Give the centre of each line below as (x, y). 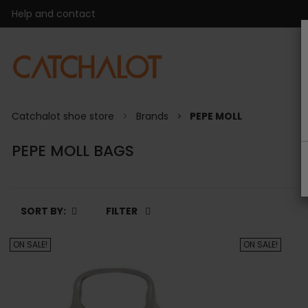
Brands (152, 116)
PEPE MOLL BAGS (73, 151)
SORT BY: (43, 211)
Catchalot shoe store (63, 116)
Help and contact (54, 13)
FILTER (123, 211)
